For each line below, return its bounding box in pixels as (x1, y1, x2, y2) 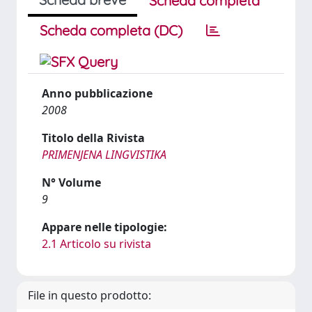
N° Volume (42, 175, 101, 190)
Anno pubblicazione (42, 86, 153, 101)
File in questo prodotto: (28, 288, 151, 303)
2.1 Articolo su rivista (42, 236, 151, 251)
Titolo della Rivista (42, 130, 145, 146)
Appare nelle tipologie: (42, 219, 167, 235)
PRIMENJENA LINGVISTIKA (42, 147, 166, 162)
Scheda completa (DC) (40, 22, 182, 39)
